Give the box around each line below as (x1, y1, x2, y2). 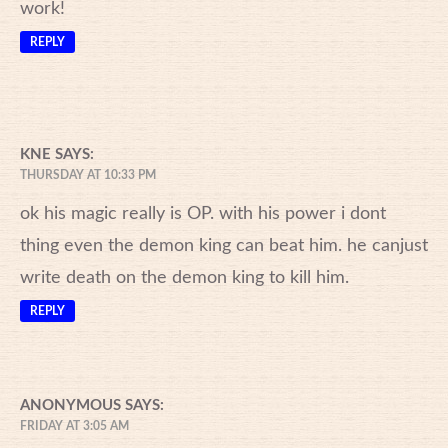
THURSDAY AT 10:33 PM (20, 168, 156, 181)
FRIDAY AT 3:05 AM (20, 419, 129, 432)
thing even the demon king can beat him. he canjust (20, 236, 428, 255)
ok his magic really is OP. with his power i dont (20, 204, 386, 223)
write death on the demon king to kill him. (20, 268, 349, 287)
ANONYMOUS (20, 397, 121, 413)
